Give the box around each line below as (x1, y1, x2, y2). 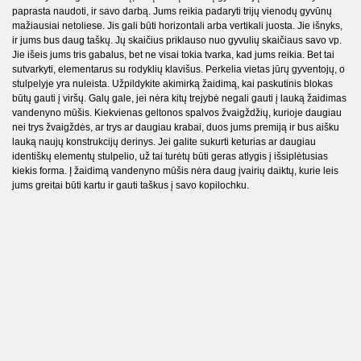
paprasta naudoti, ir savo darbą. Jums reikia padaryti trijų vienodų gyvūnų (12, 6, 332, 18)
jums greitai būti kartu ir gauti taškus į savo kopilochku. (12, 180, 249, 192)
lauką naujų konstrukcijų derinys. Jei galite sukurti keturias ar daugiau (12, 136, 316, 148)
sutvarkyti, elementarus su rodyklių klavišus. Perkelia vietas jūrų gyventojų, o (12, 64, 345, 76)
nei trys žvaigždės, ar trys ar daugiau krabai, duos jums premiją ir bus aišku (12, 122, 339, 134)
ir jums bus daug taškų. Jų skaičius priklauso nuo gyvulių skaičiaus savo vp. (12, 35, 342, 47)
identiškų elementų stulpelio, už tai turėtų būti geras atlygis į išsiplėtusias (12, 151, 328, 163)
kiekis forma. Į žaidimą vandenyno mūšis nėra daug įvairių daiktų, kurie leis (12, 165, 338, 177)
